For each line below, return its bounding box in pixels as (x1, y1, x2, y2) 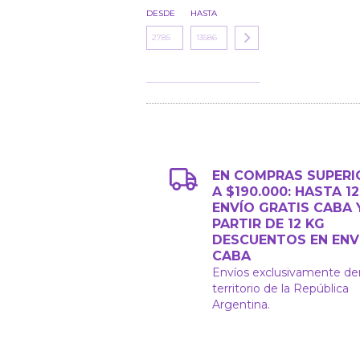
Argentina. (212, 297, 271, 312)
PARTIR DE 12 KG (212, 216, 325, 231)
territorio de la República (212, 281, 350, 296)
